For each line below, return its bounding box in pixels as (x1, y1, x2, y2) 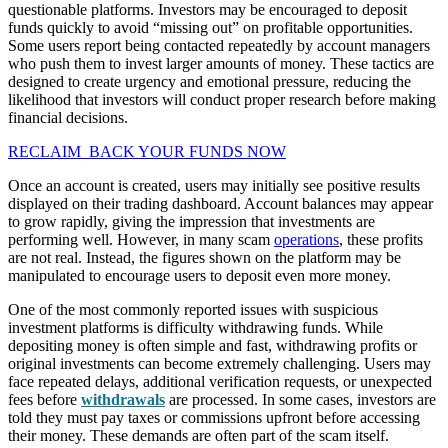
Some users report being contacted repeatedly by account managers (8, 36, 430, 54)
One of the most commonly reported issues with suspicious (8, 300, 378, 318)
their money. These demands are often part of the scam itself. (8, 426, 389, 444)
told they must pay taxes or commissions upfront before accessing (8, 408, 420, 426)
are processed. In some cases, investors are (165, 390, 436, 408)
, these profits (339, 230, 423, 248)
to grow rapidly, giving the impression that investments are (8, 212, 375, 230)
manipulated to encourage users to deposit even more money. (8, 266, 391, 284)
